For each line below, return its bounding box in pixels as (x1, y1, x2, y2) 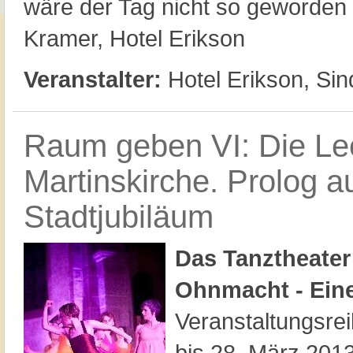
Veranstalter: (24, 66, 162, 92)
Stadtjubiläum (24, 199, 214, 234)
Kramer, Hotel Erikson (24, 25, 245, 51)
